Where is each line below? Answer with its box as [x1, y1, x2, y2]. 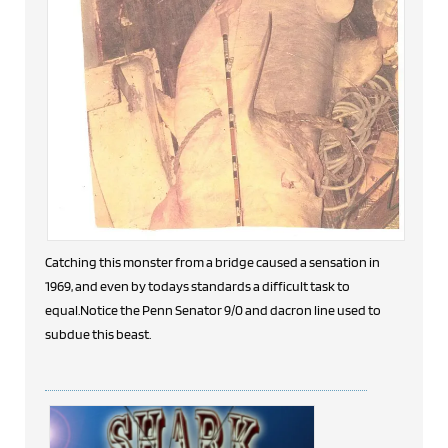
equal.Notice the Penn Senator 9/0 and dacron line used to [45, 301, 381, 318]
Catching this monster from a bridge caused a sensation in [45, 253, 380, 270]
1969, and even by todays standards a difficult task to [45, 277, 350, 294]
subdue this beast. [45, 325, 151, 342]
